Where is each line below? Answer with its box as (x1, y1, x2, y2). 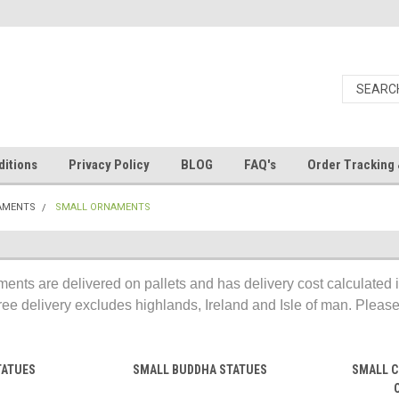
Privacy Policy (68, 157, 150, 173)
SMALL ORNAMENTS (55, 201, 151, 213)
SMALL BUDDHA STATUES (132, 362, 267, 377)
